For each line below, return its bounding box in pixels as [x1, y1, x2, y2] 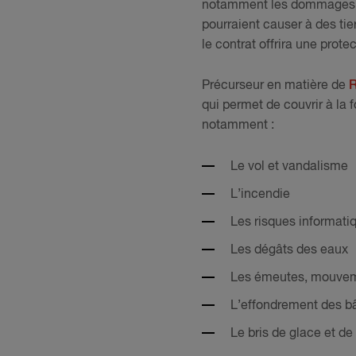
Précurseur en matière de [202, 79, 349, 93]
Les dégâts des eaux [230, 243, 348, 257]
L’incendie [230, 188, 290, 201]
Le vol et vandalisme [230, 160, 348, 173]
